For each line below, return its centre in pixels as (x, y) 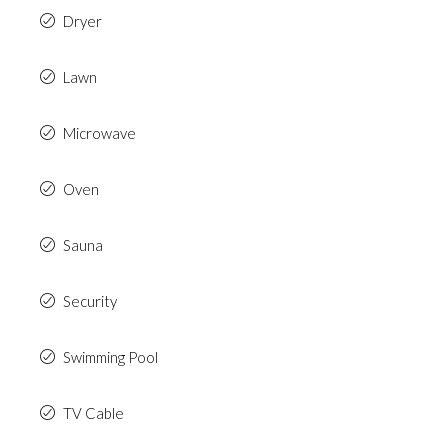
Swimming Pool (110, 357)
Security (90, 301)
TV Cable (93, 413)
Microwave (99, 133)
